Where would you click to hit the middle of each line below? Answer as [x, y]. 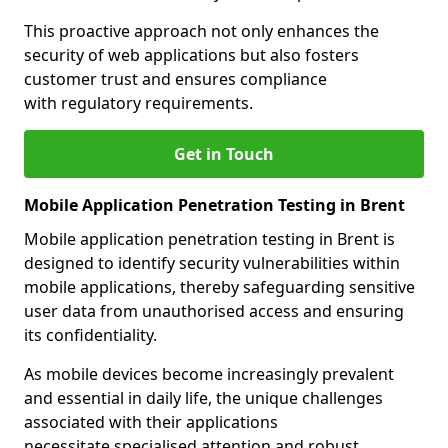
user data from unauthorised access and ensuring [214, 311]
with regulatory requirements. [138, 103]
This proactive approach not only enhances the [201, 31]
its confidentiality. [90, 335]
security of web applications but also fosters [191, 55]
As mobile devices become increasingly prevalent [209, 374]
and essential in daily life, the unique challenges [203, 398]
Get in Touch [224, 154]
